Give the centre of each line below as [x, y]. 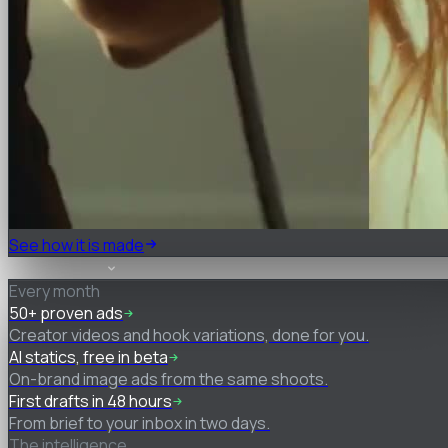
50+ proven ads [66, 312]
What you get [57, 267]
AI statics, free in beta [88, 356]
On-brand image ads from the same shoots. [168, 378]
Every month [54, 290]
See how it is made [76, 244]
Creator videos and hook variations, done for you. [189, 334]
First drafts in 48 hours [90, 400]
